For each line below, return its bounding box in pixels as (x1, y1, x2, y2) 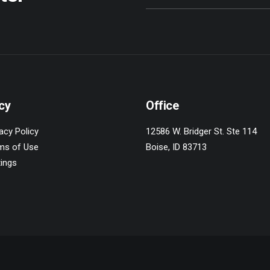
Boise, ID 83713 (146, 142, 207, 152)
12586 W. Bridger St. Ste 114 (146, 126, 257, 137)
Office (146, 98, 179, 113)
